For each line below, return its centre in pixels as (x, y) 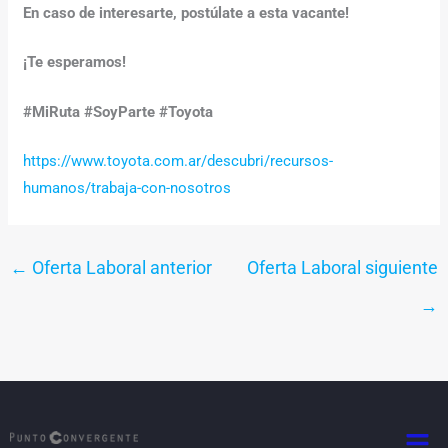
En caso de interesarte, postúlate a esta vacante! (186, 12)
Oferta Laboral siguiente (342, 268)
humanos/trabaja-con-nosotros (127, 188)
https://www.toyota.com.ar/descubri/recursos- (178, 161)
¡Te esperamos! (75, 62)
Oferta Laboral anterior (120, 268)
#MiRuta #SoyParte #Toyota (118, 111)
